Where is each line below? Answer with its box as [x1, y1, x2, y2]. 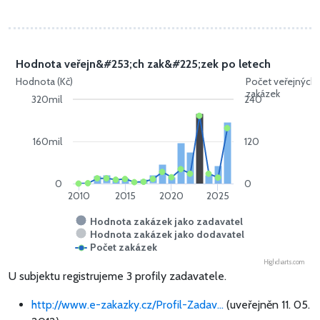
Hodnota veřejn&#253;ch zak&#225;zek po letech [16, 56, 271, 71]
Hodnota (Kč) [16, 74, 73, 88]
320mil [31, 92, 63, 106]
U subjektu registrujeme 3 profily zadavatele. [9, 269, 226, 283]
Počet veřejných [246, 74, 316, 88]
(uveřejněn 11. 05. [224, 297, 310, 311]
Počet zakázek [90, 240, 157, 254]
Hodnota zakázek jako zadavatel [90, 214, 243, 228]
